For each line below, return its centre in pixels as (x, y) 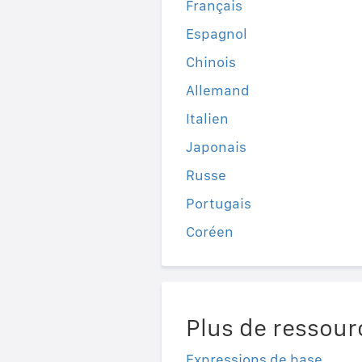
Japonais (216, 146)
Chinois (210, 61)
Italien (207, 118)
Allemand (217, 90)
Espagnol (216, 33)
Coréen (209, 231)
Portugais (218, 203)
